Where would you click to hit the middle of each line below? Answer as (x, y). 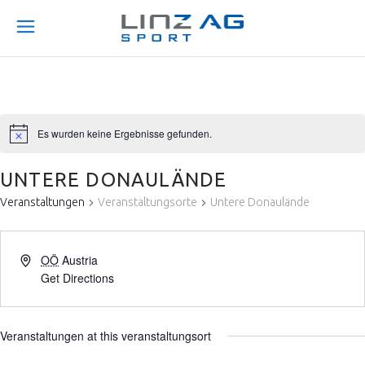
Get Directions (78, 278)
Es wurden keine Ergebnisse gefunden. (125, 134)
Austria (80, 260)
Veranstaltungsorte (147, 202)
